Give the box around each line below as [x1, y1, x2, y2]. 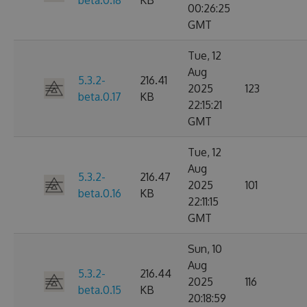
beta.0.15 [78, 283, 121, 297]
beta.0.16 [78, 186, 121, 200]
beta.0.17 [78, 90, 121, 103]
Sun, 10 [188, 242, 222, 256]
